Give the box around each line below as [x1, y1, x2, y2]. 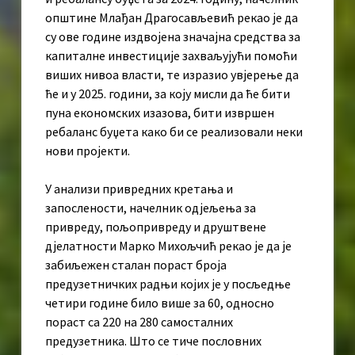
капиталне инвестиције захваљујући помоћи [45, 48, 297, 64]
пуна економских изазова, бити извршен [45, 105, 274, 121]
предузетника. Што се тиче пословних [45, 333, 261, 349]
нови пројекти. [45, 143, 130, 159]
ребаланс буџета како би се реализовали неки [45, 124, 303, 140]
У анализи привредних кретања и [45, 181, 233, 197]
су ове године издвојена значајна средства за [45, 29, 300, 45]
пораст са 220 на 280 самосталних [45, 314, 233, 330]
